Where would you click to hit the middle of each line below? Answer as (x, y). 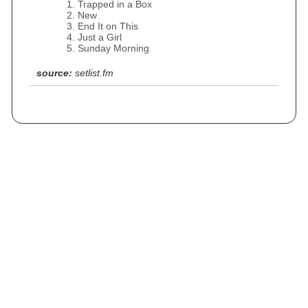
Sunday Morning (113, 48)
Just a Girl (100, 37)
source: (54, 73)
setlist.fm (94, 73)
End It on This (108, 26)
